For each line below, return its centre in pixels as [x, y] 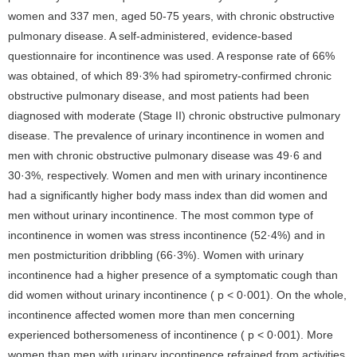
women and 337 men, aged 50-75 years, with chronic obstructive [171, 16]
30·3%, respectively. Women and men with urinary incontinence [168, 175]
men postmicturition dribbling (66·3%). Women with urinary [156, 255]
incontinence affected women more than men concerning [151, 315]
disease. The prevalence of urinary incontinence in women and [166, 135]
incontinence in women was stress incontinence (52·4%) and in [167, 235]
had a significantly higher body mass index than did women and [168, 195]
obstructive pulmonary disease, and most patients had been [159, 96]
